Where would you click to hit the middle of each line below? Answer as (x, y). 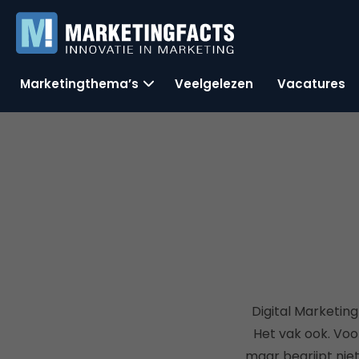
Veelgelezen (214, 83)
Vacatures (311, 83)
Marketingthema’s (79, 83)
